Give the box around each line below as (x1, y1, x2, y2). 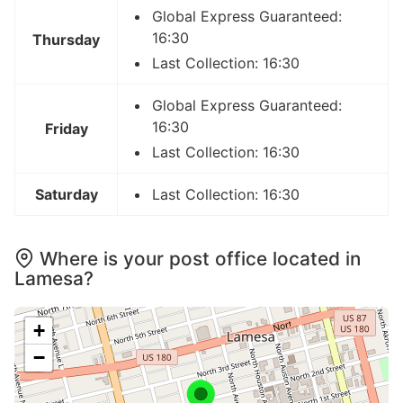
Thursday (32, 30, 100, 49)
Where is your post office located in (40, 246, 361, 270)
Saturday (34, 184, 98, 203)
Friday (44, 119, 88, 138)
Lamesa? (14, 266, 94, 290)
